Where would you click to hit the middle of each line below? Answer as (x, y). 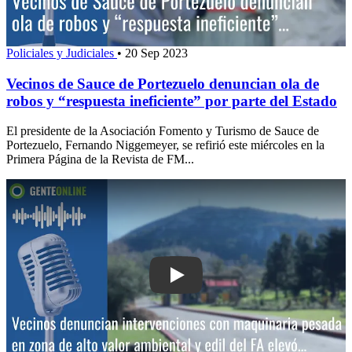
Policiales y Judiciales (62, 53)
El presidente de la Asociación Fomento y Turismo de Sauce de (163, 131)
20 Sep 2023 (156, 53)
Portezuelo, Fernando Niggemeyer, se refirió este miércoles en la (165, 145)
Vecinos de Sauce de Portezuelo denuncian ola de (163, 83)
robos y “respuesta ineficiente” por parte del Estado (172, 101)
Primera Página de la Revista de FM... (100, 159)
